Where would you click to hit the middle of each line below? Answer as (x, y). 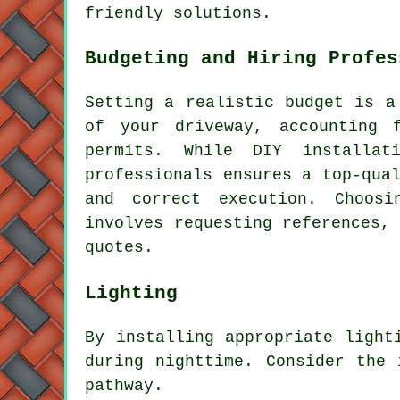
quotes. (119, 248)
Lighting (131, 292)
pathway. (124, 385)
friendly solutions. (178, 14)
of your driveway (170, 127)
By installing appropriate (215, 337)
